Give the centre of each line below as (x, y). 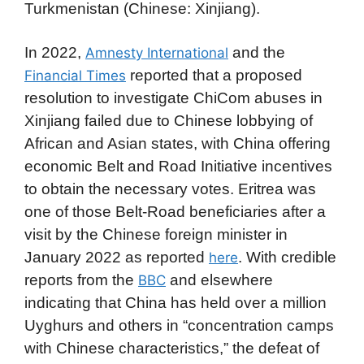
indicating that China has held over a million (175, 302)
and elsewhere (219, 279)
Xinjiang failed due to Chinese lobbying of (169, 120)
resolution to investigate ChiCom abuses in (173, 97)
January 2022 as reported (117, 257)
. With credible (287, 257)
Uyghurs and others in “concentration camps (179, 325)
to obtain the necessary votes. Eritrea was (170, 188)
